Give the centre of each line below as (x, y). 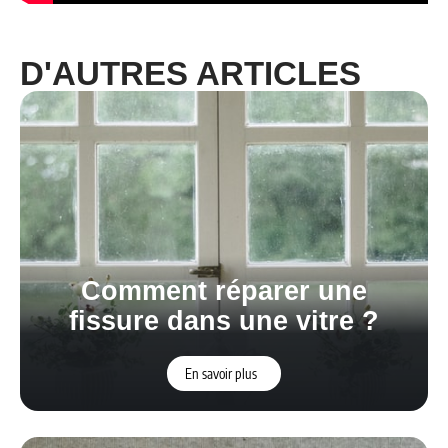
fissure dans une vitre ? (224, 320)
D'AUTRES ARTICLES (190, 73)
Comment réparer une (224, 290)
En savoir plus (220, 373)
